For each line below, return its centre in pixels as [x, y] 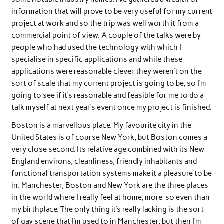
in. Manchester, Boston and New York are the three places [110, 185]
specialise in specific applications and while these [97, 60]
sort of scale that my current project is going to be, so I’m [109, 84]
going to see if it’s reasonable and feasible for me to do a [107, 96]
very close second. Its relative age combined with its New [108, 149]
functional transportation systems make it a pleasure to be [111, 173]
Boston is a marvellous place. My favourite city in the [101, 125]
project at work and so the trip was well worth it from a [105, 24]
